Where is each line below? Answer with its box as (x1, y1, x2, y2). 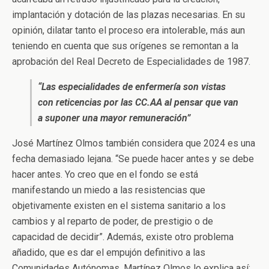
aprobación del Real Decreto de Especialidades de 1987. (12, 55, 250, 67)
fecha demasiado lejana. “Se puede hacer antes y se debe (12, 153, 254, 165)
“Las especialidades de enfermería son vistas (38, 80, 226, 92)
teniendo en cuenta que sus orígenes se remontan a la (12, 40, 238, 52)
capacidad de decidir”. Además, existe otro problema (12, 231, 234, 243)
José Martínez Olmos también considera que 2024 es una (12, 137, 255, 149)
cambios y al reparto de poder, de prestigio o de (12, 215, 213, 227)
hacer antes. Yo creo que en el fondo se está (12, 168, 198, 180)
